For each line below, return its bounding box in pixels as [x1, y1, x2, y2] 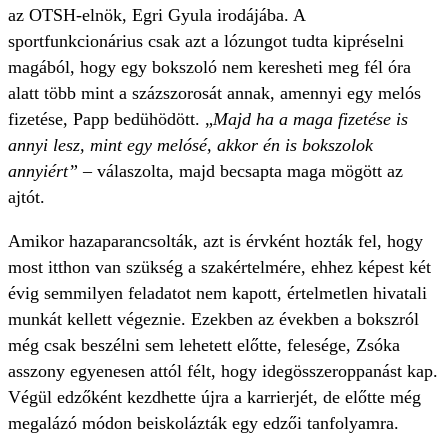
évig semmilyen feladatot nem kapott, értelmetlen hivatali [8, 283, 427, 304]
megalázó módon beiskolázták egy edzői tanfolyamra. [8, 413, 399, 434]
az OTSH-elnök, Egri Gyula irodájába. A [8, 5, 305, 26]
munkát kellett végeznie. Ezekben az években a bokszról [8, 309, 419, 330]
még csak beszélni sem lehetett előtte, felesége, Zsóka [8, 335, 400, 356]
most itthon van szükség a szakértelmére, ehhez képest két [8, 257, 431, 278]
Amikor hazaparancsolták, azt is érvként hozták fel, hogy [8, 231, 423, 252]
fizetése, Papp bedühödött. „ [8, 109, 213, 130]
